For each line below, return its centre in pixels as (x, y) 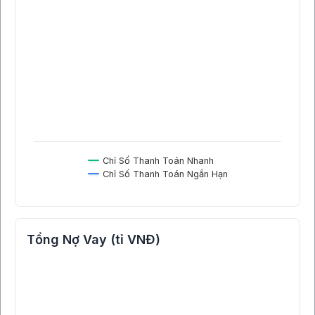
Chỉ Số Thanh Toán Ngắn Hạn (165, 174)
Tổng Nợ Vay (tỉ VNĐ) (94, 240)
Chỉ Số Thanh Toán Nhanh (158, 161)
